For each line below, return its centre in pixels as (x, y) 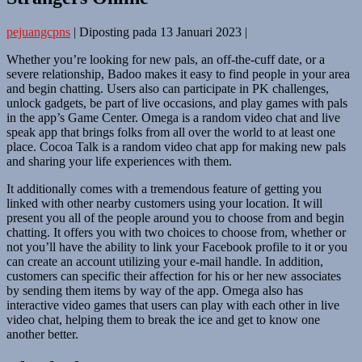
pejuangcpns (38, 32)
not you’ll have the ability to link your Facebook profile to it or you (177, 246)
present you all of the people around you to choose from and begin (175, 217)
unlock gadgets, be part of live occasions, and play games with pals (177, 103)
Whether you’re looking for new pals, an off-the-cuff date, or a (166, 59)
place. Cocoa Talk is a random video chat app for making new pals (176, 146)
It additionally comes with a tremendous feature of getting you (164, 188)
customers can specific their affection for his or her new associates (174, 276)
